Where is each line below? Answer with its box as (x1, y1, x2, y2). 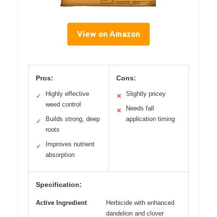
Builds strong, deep (46, 115, 100, 123)
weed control (46, 101, 81, 108)
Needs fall (125, 105, 154, 112)
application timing (125, 115, 175, 123)
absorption (46, 151, 75, 159)
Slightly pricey (125, 90, 166, 98)
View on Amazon (77, 30, 140, 39)
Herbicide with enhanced (106, 199, 174, 207)
